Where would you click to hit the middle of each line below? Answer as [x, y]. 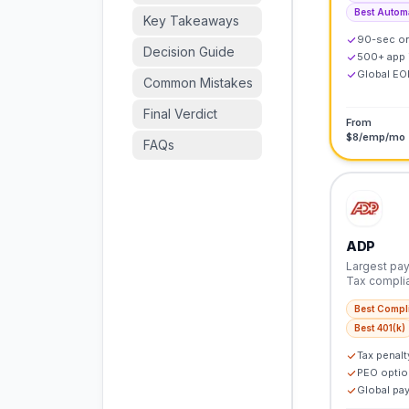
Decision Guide [189, 52]
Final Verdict [180, 114]
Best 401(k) [380, 328]
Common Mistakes [198, 83]
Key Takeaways [191, 21]
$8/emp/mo [376, 137]
